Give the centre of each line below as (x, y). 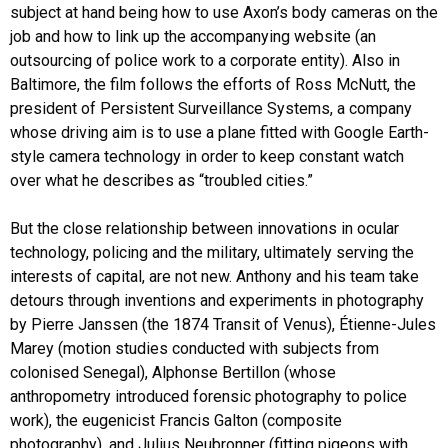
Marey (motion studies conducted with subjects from (194, 348)
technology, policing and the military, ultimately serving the (212, 252)
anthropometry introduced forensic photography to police (208, 396)
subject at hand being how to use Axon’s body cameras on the (224, 12)
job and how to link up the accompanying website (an (193, 36)
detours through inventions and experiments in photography (217, 300)
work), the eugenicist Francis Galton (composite (176, 420)
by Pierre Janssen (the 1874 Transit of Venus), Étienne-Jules (223, 324)
